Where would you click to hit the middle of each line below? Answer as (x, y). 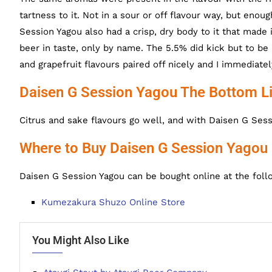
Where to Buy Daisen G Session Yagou (144, 148)
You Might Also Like (81, 240)
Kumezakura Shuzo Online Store (113, 202)
